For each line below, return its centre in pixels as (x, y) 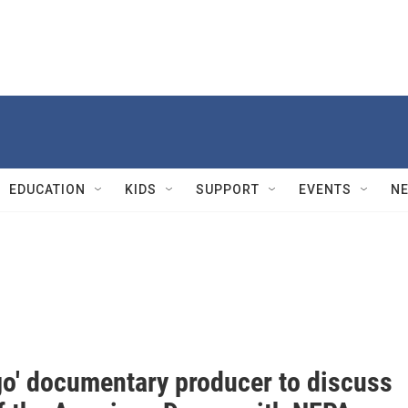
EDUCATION (47, 189)
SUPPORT (228, 189)
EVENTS (325, 189)
